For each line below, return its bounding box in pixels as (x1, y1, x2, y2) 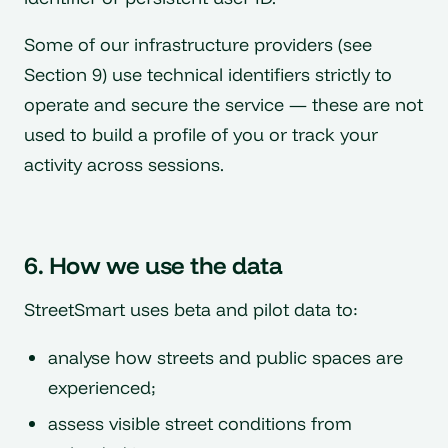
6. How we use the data (24, 250, 283, 281)
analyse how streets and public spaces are (48, 345, 403, 369)
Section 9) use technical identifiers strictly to (24, 63, 392, 87)
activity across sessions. (24, 153, 224, 177)
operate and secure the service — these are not (24, 93, 423, 117)
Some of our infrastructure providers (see (24, 33, 372, 57)
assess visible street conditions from (48, 412, 352, 436)
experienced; (48, 375, 156, 399)
